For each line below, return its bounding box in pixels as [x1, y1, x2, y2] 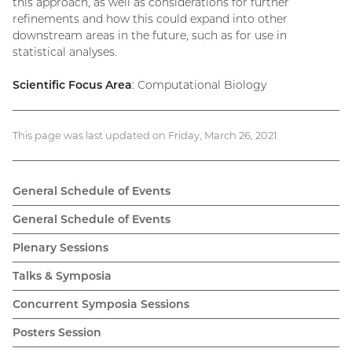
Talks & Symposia [13, 268, 112, 283]
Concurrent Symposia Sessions [13, 296, 189, 311]
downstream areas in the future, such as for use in [13, 27, 287, 42]
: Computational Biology [132, 77, 266, 92]
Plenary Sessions [13, 240, 108, 255]
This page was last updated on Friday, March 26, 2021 [13, 128, 277, 141]
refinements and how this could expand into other [13, 11, 288, 26]
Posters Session [13, 324, 101, 339]
